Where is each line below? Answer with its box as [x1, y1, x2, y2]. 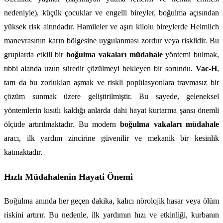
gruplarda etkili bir [4, 50, 67, 59]
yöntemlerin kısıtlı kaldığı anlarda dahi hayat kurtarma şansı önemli [4, 106, 219, 115]
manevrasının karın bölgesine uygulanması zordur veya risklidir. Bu [4, 36, 219, 45]
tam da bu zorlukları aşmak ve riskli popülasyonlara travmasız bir [4, 78, 219, 87]
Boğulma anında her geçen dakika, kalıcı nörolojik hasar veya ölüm [4, 196, 219, 205]
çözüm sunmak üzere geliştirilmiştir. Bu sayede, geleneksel [4, 92, 219, 101]
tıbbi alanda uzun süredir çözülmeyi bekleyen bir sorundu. [4, 64, 196, 73]
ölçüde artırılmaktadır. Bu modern [4, 120, 120, 129]
